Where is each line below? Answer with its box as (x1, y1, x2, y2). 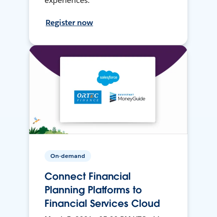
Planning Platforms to (45, 184, 142, 197)
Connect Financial (45, 170, 131, 183)
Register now (46, 17, 93, 28)
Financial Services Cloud (45, 197, 160, 210)
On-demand (50, 152, 86, 160)
